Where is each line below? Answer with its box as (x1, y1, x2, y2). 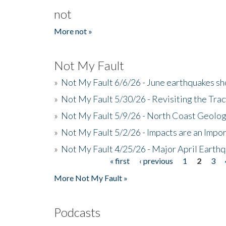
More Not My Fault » (54, 173, 128, 183)
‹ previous (139, 155, 174, 165)
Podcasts (54, 204, 100, 219)
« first (110, 155, 130, 165)
